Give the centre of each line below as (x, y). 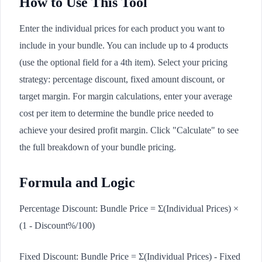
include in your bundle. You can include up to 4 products (124, 45)
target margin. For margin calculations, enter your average (126, 96)
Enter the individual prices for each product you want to (122, 28)
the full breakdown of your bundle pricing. (98, 147)
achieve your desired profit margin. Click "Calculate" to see (129, 130)
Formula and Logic (77, 182)
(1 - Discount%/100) (57, 225)
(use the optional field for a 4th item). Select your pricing (123, 62)
